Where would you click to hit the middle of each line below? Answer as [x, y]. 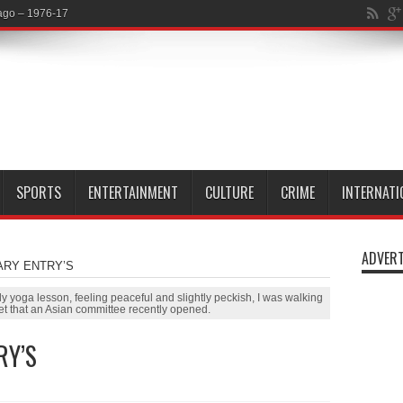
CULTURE [229, 193]
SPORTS [38, 193]
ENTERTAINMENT [133, 193]
